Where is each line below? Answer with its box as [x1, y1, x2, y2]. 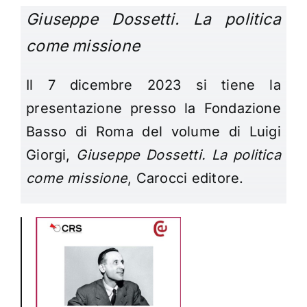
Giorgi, [26, 147, 77, 164]
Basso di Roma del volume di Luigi [26, 123, 281, 140]
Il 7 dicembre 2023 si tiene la [26, 77, 281, 94]
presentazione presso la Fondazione [26, 100, 281, 117]
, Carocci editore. [127, 170, 244, 187]
